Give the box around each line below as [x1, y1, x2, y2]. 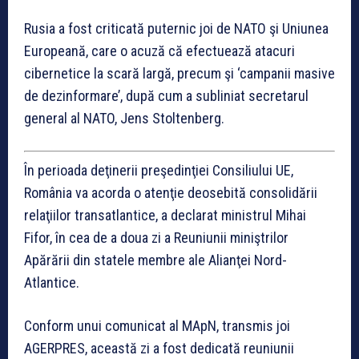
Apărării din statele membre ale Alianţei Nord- [24, 251, 287, 268]
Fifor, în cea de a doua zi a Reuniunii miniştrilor [24, 228, 288, 246]
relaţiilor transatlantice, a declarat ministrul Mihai [24, 206, 306, 224]
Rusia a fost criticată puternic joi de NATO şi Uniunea [24, 19, 329, 37]
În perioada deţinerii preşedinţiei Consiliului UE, [24, 161, 293, 179]
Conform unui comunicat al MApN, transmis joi [24, 317, 290, 334]
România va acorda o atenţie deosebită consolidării [24, 184, 317, 201]
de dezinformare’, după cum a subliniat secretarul [24, 87, 309, 104]
